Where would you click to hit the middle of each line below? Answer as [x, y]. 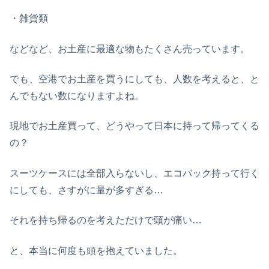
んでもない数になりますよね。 [77, 95]
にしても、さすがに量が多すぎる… [86, 190]
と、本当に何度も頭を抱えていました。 [96, 250]
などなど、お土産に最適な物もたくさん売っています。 [130, 49]
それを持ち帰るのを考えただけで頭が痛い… [106, 220]
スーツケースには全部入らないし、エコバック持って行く [134, 173]
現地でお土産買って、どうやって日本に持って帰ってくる [134, 126]
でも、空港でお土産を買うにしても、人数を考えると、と [134, 79]
